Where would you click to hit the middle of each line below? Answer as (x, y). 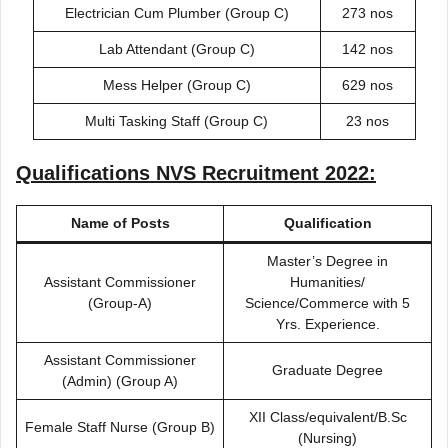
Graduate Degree (327, 369)
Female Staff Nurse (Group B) (120, 426)
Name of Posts (120, 222)
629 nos (367, 84)
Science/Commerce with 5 (327, 302)
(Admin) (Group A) (120, 380)
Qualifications (86, 172)
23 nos (367, 120)
